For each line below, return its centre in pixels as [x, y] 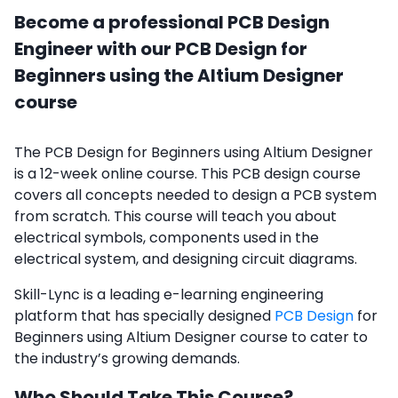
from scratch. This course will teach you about [175, 217]
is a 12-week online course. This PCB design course [187, 174]
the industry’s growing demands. [129, 359]
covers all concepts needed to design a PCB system [195, 195]
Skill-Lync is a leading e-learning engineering [169, 295]
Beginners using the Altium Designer [179, 76]
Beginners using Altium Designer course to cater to [191, 338]
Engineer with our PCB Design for [161, 49]
